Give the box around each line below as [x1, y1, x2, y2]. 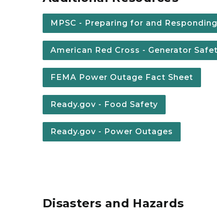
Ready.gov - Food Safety [50, 100, 158, 109]
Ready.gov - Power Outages [50, 127, 173, 136]
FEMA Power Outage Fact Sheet [50, 73, 193, 82]
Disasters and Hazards [43, 196, 184, 210]
